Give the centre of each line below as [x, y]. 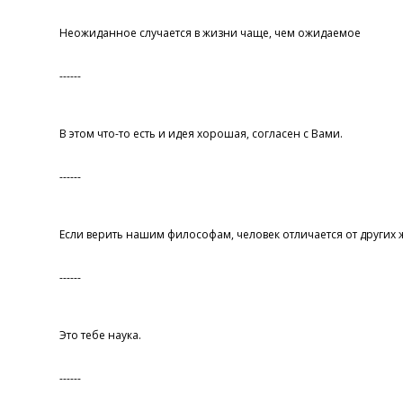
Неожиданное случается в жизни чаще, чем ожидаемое [210, 33]
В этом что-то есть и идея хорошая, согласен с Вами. [201, 134]
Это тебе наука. [100, 336]
